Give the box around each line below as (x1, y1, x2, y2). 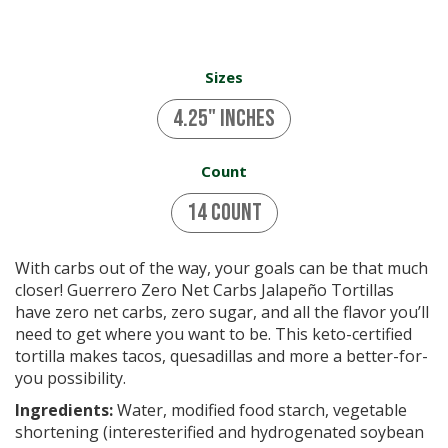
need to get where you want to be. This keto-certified (15, 323, 412, 345)
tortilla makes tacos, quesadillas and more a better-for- (15, 345, 428, 367)
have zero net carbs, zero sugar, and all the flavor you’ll (15, 301, 429, 323)
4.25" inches (173, 104, 275, 133)
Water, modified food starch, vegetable (113, 399, 407, 421)
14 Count (186, 198, 262, 227)
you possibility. (15, 367, 126, 389)
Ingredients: (15, 399, 113, 421)
